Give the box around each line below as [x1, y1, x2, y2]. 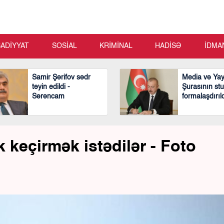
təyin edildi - [32, 83, 70, 90]
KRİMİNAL [99, 42, 132, 49]
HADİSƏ [155, 42, 182, 49]
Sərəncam [32, 93, 64, 100]
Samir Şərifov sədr [32, 74, 90, 81]
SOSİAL [51, 42, 77, 49]
